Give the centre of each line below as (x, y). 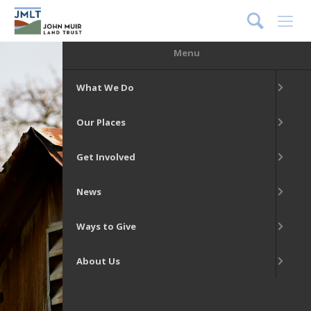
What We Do (105, 87)
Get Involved (106, 157)
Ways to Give (106, 226)
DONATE (186, 17)
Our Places (101, 122)
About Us (98, 261)
